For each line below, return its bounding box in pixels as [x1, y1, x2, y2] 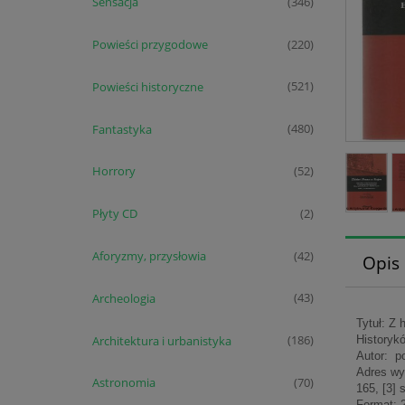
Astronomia [91, 374, 155, 391]
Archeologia [91, 289, 155, 306]
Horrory [91, 163, 136, 180]
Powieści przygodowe [91, 36, 208, 53]
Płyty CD [91, 205, 137, 222]
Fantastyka [91, 120, 152, 137]
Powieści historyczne [91, 78, 203, 95]
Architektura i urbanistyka [91, 332, 231, 349]
